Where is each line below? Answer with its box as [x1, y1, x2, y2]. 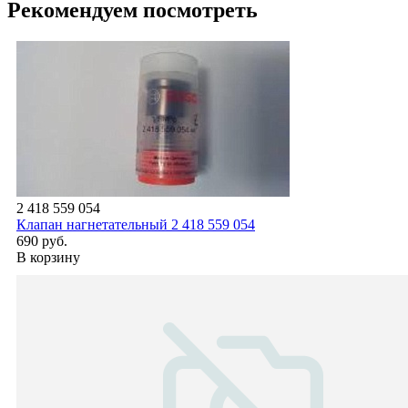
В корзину [16, 249, 80, 265]
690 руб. [16, 232, 67, 249]
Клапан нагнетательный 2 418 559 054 [16, 216, 255, 232]
